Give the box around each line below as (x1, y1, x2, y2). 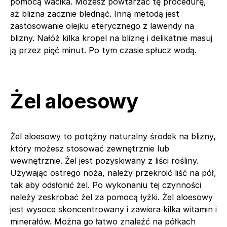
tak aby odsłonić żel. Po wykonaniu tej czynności (10, 179, 201, 190)
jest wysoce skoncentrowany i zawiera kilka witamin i (10, 204, 217, 214)
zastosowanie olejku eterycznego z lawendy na (10, 20, 194, 31)
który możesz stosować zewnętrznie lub (10, 143, 169, 154)
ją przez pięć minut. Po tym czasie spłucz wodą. (10, 45, 197, 55)
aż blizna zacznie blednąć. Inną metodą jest (10, 8, 179, 19)
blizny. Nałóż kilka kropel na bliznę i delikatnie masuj (10, 32, 212, 43)
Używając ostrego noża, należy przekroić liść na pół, (10, 167, 216, 178)
